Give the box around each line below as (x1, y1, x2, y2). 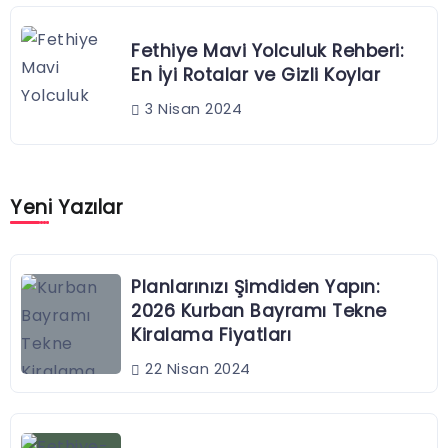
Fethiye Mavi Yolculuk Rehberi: (131, 39, 403, 64)
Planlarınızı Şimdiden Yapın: (131, 275, 379, 300)
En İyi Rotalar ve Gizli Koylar (131, 63, 380, 88)
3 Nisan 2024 (140, 99, 242, 120)
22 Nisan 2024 (140, 359, 251, 380)
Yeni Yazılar (10, 194, 123, 222)
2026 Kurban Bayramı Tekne (131, 299, 387, 324)
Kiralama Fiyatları (131, 323, 291, 348)
